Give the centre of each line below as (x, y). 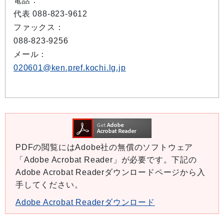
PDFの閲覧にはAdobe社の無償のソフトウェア (104, 147)
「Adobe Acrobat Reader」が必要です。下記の (106, 160)
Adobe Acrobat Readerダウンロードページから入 (110, 172)
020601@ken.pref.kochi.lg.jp (70, 68)
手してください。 (49, 185)
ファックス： (39, 27)
